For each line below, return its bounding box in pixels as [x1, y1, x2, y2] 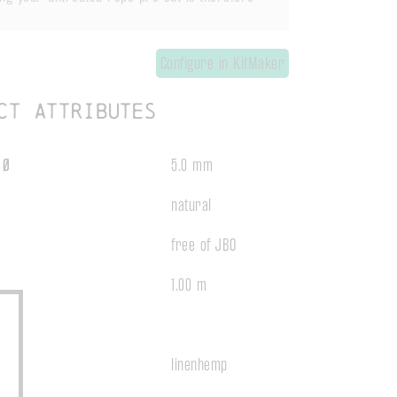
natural [171, 194, 212, 215]
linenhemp [171, 354, 228, 375]
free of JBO [171, 234, 237, 255]
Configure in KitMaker [160, 53, 284, 74]
